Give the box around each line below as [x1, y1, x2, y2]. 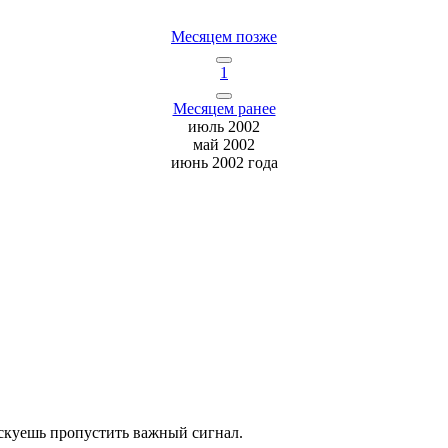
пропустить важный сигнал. [46, 423, 243, 441]
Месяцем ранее [172, 100, 276, 118]
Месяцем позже [171, 28, 277, 46]
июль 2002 [188, 118, 260, 136]
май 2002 [193, 136, 255, 154]
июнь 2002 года [170, 154, 278, 172]
